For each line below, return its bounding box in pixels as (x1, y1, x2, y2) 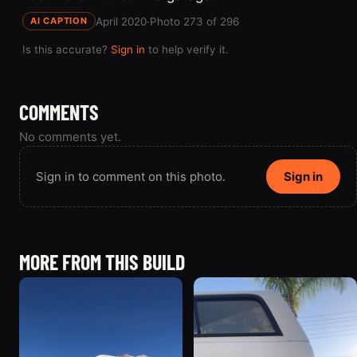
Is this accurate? (22, 43, 111, 56)
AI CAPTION (30, 15, 88, 26)
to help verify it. (145, 43, 229, 56)
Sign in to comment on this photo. (36, 169, 226, 184)
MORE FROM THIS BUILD (19, 249, 185, 274)
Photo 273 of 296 (149, 14, 239, 28)
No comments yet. (19, 129, 121, 144)
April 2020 (95, 14, 147, 28)
